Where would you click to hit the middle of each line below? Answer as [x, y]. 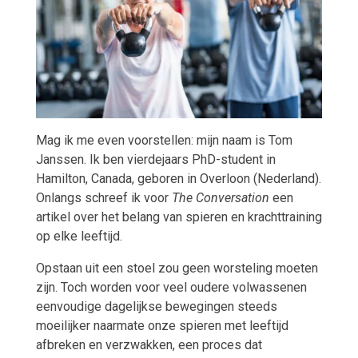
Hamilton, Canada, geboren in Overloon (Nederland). [178, 179]
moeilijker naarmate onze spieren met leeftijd [162, 326]
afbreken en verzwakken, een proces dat [149, 345]
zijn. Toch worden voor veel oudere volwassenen [171, 288]
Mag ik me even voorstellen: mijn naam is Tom [164, 141]
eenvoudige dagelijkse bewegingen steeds [156, 307]
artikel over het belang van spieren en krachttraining [179, 217]
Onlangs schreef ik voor [103, 198]
